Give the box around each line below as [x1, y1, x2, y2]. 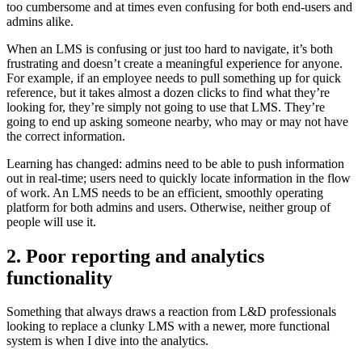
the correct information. [6, 128, 125, 143]
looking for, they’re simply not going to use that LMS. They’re [6, 99, 325, 114]
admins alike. [6, 14, 74, 28]
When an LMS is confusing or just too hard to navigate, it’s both [6, 41, 333, 56]
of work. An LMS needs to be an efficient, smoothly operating [6, 185, 323, 200]
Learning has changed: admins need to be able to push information [6, 156, 344, 170]
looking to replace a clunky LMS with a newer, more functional [6, 319, 330, 334]
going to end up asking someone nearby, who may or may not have [6, 114, 348, 128]
